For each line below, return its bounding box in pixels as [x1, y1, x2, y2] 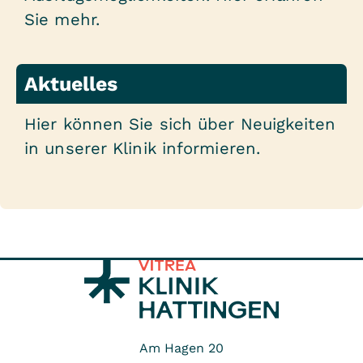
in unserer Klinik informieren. [24, 139, 261, 159]
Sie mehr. [24, 10, 100, 30]
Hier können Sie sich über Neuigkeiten [24, 114, 335, 135]
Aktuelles [24, 72, 117, 96]
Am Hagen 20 [139, 340, 224, 357]
